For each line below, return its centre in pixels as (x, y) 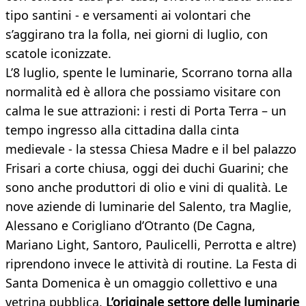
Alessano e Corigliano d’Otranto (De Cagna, (130, 226)
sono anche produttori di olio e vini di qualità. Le (147, 187)
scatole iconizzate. (58, 54)
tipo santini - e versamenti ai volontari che (128, 15)
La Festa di (266, 264)
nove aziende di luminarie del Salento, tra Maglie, (149, 207)
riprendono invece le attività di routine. (119, 264)
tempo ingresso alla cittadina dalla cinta (122, 130)
